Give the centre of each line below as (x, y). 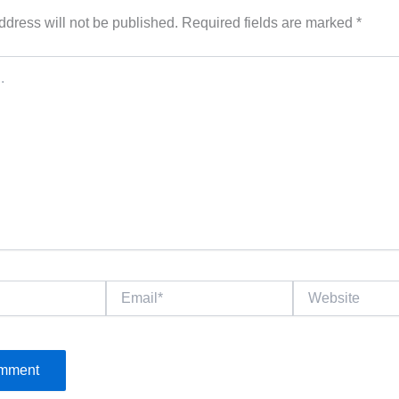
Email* (123, 288)
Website (315, 288)
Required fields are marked (269, 22)
